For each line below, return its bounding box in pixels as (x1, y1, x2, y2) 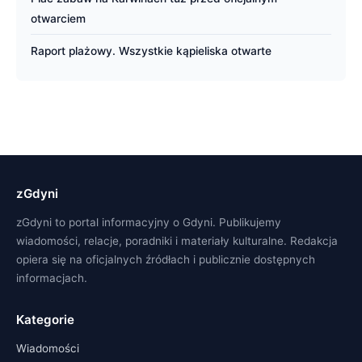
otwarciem (31, 11, 86, 25)
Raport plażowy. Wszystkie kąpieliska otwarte (31, 44, 271, 57)
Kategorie (16, 311, 74, 327)
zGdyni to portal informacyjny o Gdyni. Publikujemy (16, 215, 281, 229)
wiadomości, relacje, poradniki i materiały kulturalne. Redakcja (16, 234, 338, 247)
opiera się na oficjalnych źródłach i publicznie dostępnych (16, 252, 315, 266)
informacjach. (16, 271, 87, 284)
